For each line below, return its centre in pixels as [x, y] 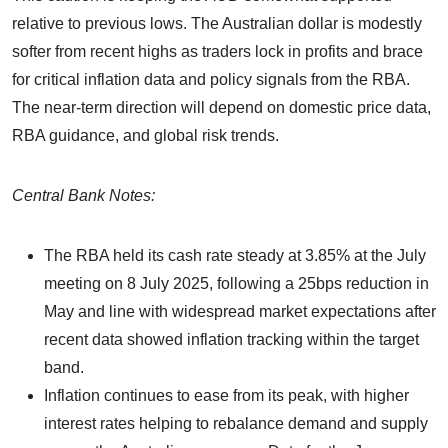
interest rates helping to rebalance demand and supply [236, 423]
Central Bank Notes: [83, 195]
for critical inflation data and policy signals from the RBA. [211, 79]
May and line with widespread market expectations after [240, 311]
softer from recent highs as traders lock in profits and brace [217, 51]
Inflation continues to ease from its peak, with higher [226, 395]
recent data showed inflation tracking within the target [231, 339]
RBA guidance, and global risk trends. [145, 135]
